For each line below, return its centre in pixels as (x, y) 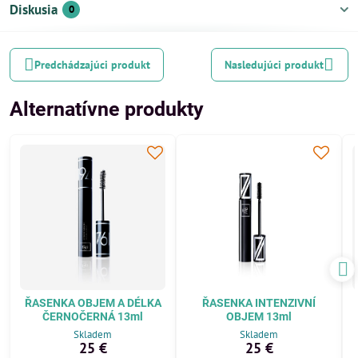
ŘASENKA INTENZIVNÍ (259, 303)
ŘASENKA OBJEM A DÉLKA (93, 303)
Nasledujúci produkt (274, 64)
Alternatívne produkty (107, 109)
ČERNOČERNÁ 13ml (93, 316)
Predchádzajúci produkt (92, 64)
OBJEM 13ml (259, 316)
